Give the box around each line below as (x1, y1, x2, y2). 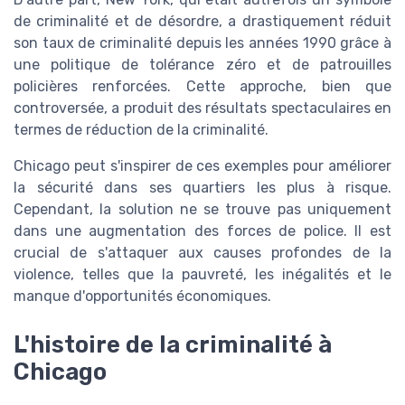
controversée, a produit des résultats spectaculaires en (14, 99, 391, 118)
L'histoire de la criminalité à (14, 331, 332, 359)
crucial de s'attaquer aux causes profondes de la (14, 244, 391, 262)
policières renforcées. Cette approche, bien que (14, 78, 391, 96)
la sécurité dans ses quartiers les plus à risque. (14, 179, 391, 197)
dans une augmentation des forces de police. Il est (14, 222, 391, 240)
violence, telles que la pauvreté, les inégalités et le (14, 266, 391, 284)
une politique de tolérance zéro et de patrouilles (14, 56, 391, 74)
